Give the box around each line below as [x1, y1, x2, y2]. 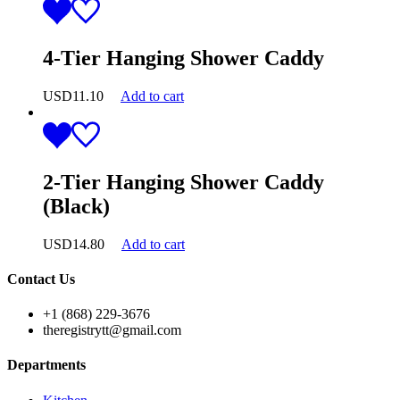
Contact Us [7, 271, 75, 287]
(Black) [43, 194, 110, 218]
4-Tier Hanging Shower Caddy [43, 46, 324, 70]
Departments [7, 357, 86, 373]
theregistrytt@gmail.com [43, 322, 181, 338]
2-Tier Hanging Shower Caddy [43, 170, 324, 194]
